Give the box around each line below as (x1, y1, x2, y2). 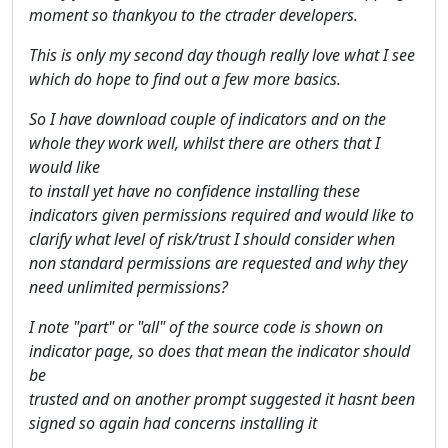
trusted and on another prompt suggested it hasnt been (29, 387, 415, 410)
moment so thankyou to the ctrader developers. (29, 3, 358, 26)
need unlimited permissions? (29, 275, 228, 298)
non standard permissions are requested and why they (29, 251, 407, 274)
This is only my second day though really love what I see (29, 43, 415, 66)
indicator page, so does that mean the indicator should (29, 339, 410, 362)
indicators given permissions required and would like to (29, 203, 414, 226)
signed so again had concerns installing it (29, 411, 317, 434)
